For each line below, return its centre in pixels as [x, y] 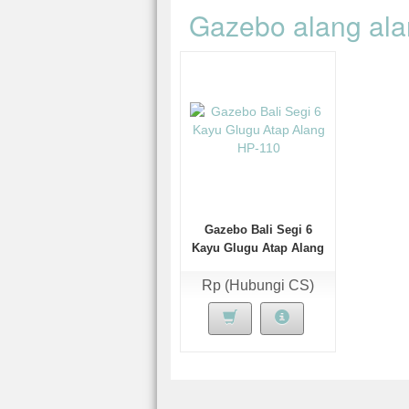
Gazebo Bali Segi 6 [258, 230]
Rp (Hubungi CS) [258, 285]
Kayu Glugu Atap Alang [258, 248]
